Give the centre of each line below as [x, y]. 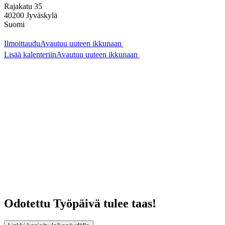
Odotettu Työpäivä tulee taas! [80, 203]
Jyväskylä [42, 15]
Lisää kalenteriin [30, 54]
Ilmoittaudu [22, 43]
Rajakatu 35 [23, 6]
